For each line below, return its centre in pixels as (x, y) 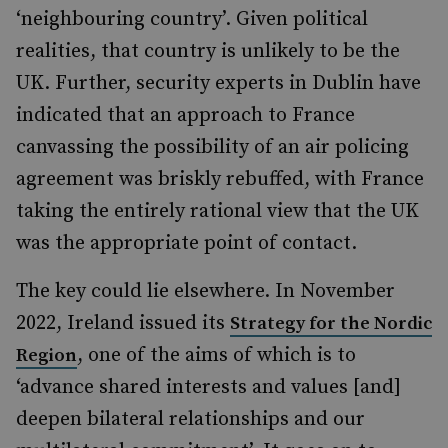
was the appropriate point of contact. (186, 243)
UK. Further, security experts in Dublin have (218, 83)
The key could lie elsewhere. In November (205, 291)
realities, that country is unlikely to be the (208, 51)
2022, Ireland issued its (123, 323)
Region (46, 355)
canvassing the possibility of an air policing (212, 147)
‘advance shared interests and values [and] (208, 387)
